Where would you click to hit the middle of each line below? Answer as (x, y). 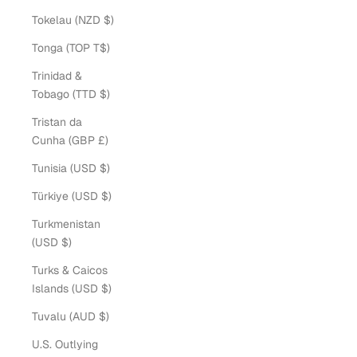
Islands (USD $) (106, 288)
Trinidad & (57, 76)
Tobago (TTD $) (105, 94)
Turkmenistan (66, 224)
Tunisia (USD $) (105, 168)
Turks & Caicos (70, 270)
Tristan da (57, 122)
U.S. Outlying (65, 344)
